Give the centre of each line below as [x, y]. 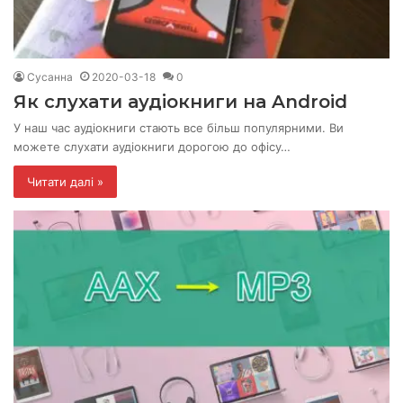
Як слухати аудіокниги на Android [180, 101]
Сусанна [50, 76]
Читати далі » [65, 182]
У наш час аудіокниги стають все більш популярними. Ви [179, 127]
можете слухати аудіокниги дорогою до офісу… [152, 146]
